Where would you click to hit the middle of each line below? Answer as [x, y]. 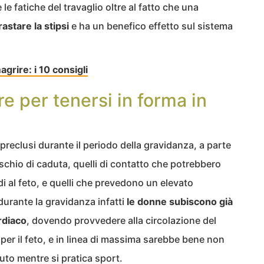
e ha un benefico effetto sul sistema [151, 26]
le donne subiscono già [180, 201]
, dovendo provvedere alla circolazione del [121, 220]
